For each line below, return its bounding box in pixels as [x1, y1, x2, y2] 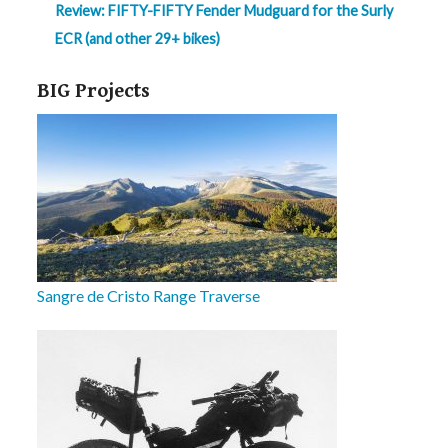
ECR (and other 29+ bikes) [55, 29, 220, 47]
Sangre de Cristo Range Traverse [37, 285, 261, 305]
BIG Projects [37, 79, 151, 103]
